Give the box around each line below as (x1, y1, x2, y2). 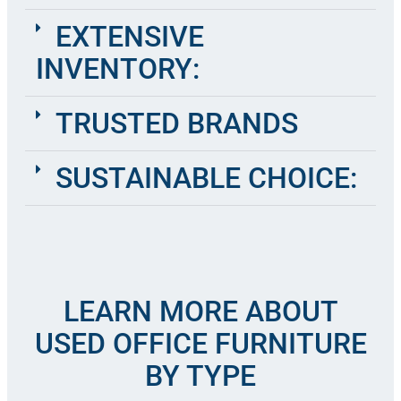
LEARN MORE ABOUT (63, 294, 338, 329)
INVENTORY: (36, 52, 200, 87)
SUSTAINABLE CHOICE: (55, 161, 357, 196)
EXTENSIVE (55, 20, 204, 55)
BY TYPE (145, 359, 256, 394)
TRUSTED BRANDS (55, 107, 298, 141)
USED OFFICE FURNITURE (34, 327, 367, 362)
